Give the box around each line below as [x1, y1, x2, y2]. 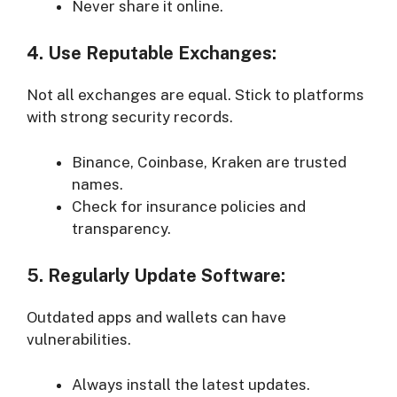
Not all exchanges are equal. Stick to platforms [27, 86, 364, 105]
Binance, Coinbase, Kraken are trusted [72, 152, 346, 171]
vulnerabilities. [27, 331, 131, 349]
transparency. [72, 219, 171, 237]
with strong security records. [27, 108, 233, 127]
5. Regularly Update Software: [27, 265, 285, 287]
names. [72, 175, 123, 193]
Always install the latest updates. [72, 375, 310, 393]
